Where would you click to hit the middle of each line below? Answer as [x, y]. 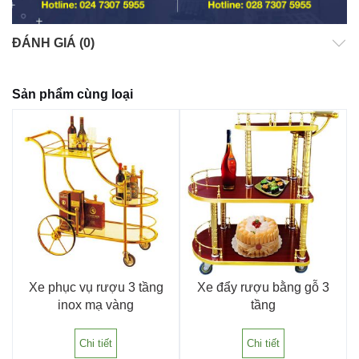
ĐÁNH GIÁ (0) [53, 42]
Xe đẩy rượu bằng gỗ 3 [263, 287]
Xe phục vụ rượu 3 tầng [96, 287]
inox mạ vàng [96, 305]
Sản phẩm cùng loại [73, 94]
